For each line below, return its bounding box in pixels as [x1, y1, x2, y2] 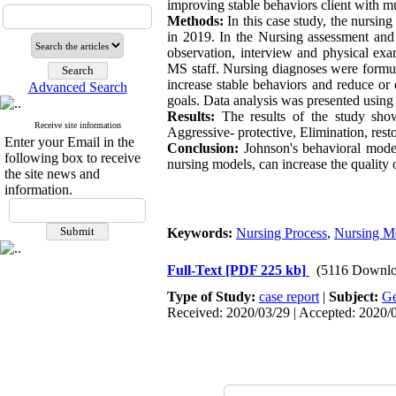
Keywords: [167, 225, 236, 240]
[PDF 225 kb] [225, 263, 306, 278]
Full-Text [167, 263, 225, 278]
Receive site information [34, 120, 121, 130]
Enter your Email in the [4, 134, 134, 149]
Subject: [329, 289, 382, 304]
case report [259, 289, 319, 304]
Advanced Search [27, 80, 127, 95]
